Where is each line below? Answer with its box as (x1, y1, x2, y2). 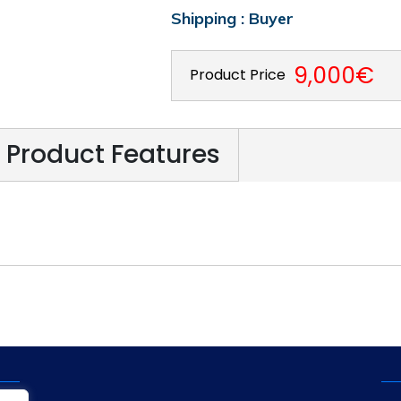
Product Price (189, 64, 286, 86)
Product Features (6, 136, 220, 172)
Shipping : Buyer (170, 8, 294, 30)
